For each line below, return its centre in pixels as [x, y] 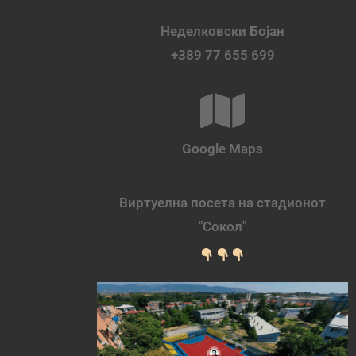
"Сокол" [222, 226]
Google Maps [222, 148]
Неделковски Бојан [222, 31]
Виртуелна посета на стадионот [222, 202]
